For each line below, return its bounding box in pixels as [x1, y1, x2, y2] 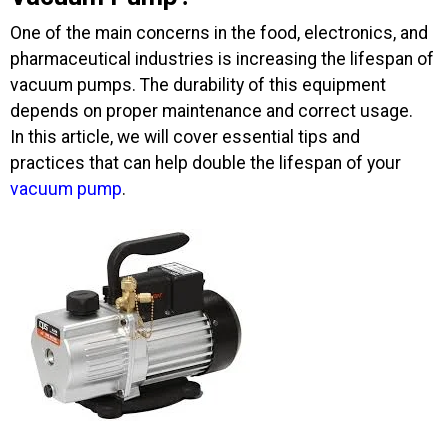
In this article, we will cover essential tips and [10, 127, 360, 148]
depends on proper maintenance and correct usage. [10, 101, 413, 122]
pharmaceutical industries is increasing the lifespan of [10, 49, 434, 70]
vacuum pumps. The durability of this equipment [10, 75, 386, 96]
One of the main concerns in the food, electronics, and [10, 23, 428, 44]
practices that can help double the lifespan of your [10, 153, 401, 174]
